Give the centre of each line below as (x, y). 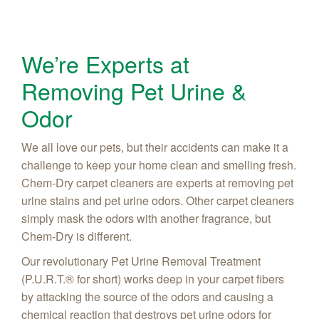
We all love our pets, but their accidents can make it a (155, 147)
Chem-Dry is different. (77, 236)
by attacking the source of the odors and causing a (147, 296)
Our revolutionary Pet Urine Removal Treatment (141, 261)
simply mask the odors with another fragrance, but (146, 218)
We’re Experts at (105, 63)
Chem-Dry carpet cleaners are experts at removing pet (157, 182)
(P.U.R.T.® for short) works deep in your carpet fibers (153, 278)
